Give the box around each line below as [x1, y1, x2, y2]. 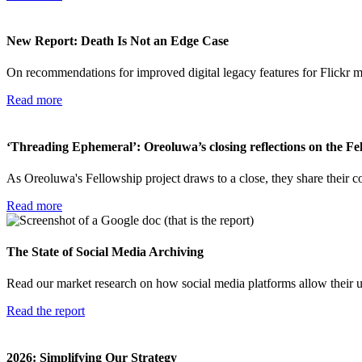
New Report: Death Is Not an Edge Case [6, 34, 229, 48]
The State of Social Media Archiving [6, 245, 204, 259]
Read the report [6, 304, 85, 318]
